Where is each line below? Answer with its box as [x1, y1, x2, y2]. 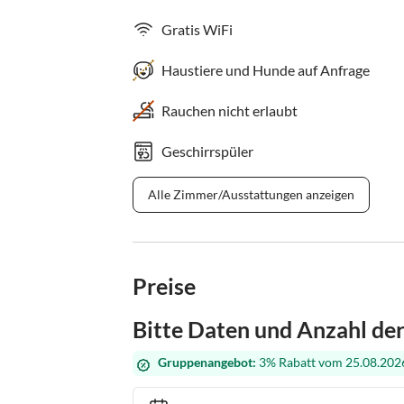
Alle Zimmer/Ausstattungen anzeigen [148, 187, 354, 202]
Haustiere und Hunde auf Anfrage [161, 61, 370, 78]
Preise [133, 272, 196, 299]
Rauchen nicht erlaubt [161, 102, 298, 119]
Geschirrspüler [161, 142, 253, 160]
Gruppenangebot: [158, 355, 256, 370]
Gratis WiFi [161, 21, 233, 38]
